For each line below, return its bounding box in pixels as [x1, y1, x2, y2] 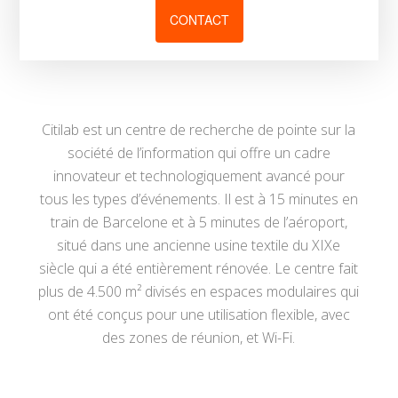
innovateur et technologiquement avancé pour [52, 166, 345, 187]
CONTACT [169, 11, 229, 29]
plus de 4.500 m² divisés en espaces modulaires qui [38, 282, 360, 302]
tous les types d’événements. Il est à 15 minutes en [39, 189, 358, 210]
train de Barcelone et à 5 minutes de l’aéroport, [50, 212, 347, 233]
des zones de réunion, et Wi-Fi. [102, 328, 296, 348]
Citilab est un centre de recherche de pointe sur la [42, 120, 356, 140]
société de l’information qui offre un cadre [67, 143, 330, 163]
